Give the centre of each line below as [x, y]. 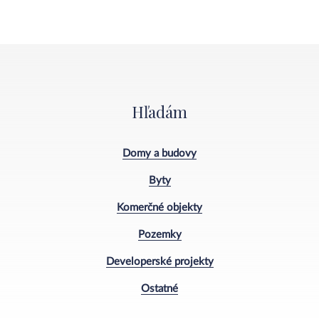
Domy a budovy [159, 153]
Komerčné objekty [159, 207]
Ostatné [159, 288]
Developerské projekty [159, 261]
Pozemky [159, 234]
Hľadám [159, 112]
